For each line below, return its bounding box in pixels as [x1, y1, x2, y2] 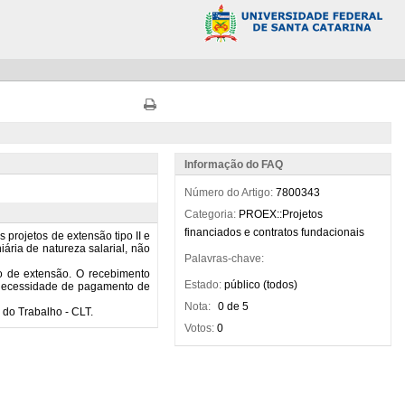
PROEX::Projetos [238, 208, 323, 221]
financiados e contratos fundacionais [184, 226, 364, 239]
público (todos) [223, 278, 297, 291]
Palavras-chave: [184, 252, 264, 265]
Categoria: [184, 208, 236, 221]
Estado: [184, 278, 221, 291]
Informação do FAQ [184, 158, 283, 171]
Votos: [184, 322, 214, 334]
